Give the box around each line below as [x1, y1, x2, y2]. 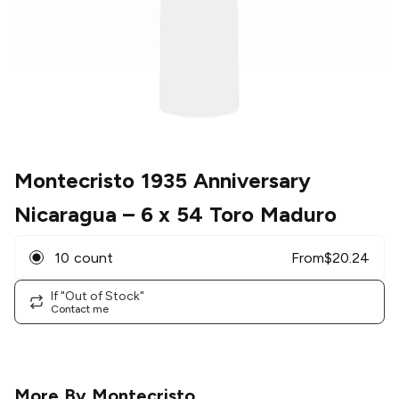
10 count [54, 248, 113, 266]
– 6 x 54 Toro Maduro [117, 201, 337, 228]
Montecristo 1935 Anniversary [14, 167, 311, 194]
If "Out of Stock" [51, 288, 144, 304]
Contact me [51, 302, 109, 315]
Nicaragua [14, 201, 117, 228]
